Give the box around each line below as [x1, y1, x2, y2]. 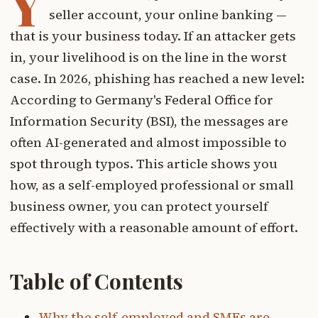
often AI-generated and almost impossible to [10, 133, 287, 152]
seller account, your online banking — [49, 6, 287, 24]
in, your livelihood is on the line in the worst [10, 48, 287, 67]
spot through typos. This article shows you [10, 155, 278, 173]
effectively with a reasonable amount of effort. [10, 219, 298, 237]
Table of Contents [10, 267, 183, 296]
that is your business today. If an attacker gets [10, 27, 296, 45]
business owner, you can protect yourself [10, 197, 268, 216]
